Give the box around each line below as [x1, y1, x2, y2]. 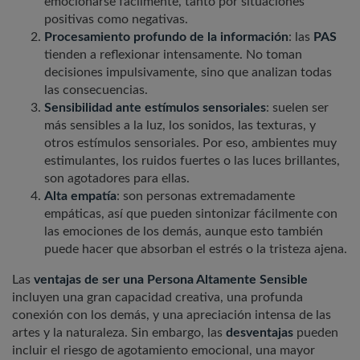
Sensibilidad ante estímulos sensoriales [44, 101, 266, 115]
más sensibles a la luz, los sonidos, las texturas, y [44, 119, 316, 133]
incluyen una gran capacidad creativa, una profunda [12, 291, 303, 305]
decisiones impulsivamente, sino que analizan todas [44, 66, 332, 80]
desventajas [226, 326, 293, 340]
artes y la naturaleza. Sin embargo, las [12, 326, 226, 340]
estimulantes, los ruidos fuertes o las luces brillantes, [44, 154, 340, 168]
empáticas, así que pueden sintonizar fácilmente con [44, 207, 337, 221]
